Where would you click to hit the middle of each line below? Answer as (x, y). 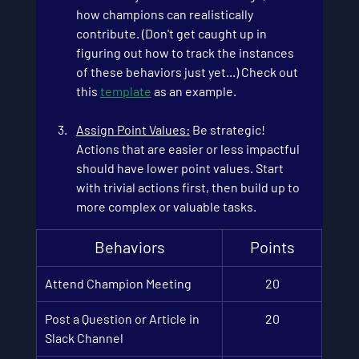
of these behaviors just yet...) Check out (188, 72)
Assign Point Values (131, 129)
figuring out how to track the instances (186, 52)
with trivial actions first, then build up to (189, 187)
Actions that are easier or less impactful (189, 149)
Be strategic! (228, 129)
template (125, 91)
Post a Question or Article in (123, 319)
